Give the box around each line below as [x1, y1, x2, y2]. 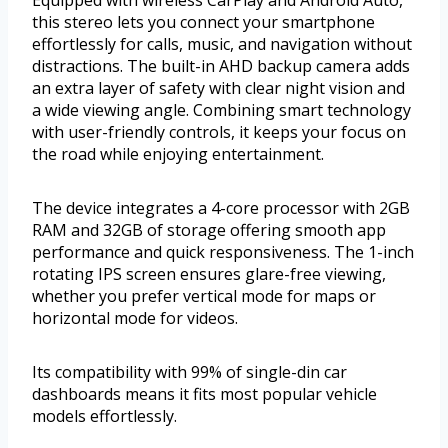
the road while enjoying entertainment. [32, 142, 324, 165]
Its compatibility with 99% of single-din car [32, 360, 347, 383]
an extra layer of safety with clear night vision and [32, 76, 405, 99]
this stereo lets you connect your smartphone [32, 10, 375, 33]
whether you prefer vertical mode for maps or [32, 284, 376, 307]
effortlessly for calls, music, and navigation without [32, 32, 412, 55]
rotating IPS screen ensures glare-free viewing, [32, 262, 386, 285]
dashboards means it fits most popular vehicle [32, 382, 377, 405]
